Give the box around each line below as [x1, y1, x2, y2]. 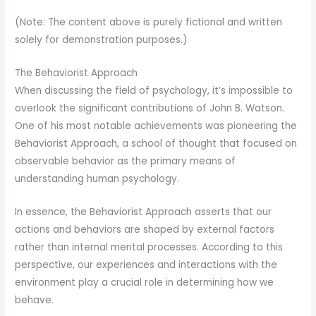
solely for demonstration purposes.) [15, 33, 188, 47]
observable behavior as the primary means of [15, 154, 236, 169]
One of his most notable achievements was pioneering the [15, 119, 298, 133]
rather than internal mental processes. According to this [15, 241, 284, 255]
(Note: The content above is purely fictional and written [15, 16, 283, 30]
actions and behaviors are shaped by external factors [15, 223, 275, 237]
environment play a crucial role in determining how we [15, 276, 274, 290]
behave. [15, 293, 54, 308]
